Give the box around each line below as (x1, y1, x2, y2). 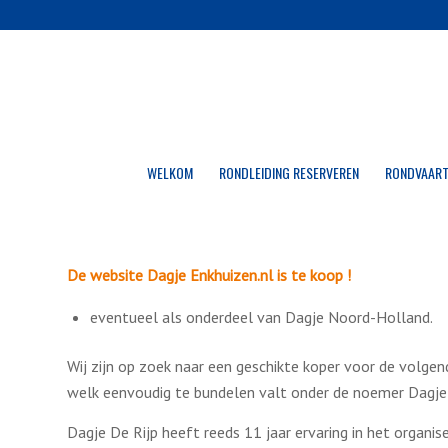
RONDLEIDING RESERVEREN (218, 162, 359, 183)
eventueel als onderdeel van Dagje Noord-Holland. (90, 307, 433, 328)
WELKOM (146, 162, 193, 183)
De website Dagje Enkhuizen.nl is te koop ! (67, 264, 351, 285)
